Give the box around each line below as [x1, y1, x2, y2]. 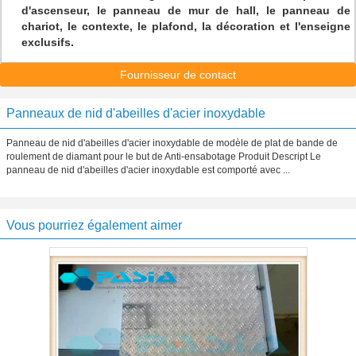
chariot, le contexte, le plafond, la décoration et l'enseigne [21, 20, 350, 33]
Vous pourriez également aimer [6, 219, 182, 232]
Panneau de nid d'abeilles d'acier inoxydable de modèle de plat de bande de [6, 137, 338, 149]
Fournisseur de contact [120, 68, 236, 81]
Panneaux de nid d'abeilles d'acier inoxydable [6, 106, 265, 120]
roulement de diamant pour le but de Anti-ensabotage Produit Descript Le [6, 151, 321, 162]
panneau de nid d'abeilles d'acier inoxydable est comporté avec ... [6, 164, 290, 176]
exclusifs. [21, 36, 74, 48]
